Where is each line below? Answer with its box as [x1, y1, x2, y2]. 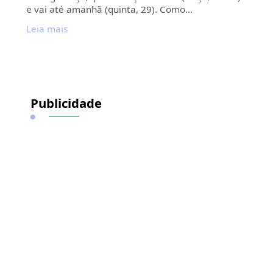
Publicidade [30, 94, 102, 112]
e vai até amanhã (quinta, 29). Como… [26, 2, 193, 15]
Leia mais [26, 22, 68, 35]
